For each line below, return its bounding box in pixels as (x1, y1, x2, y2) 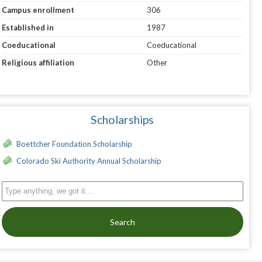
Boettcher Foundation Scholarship (16, 139, 132, 149)
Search (109, 217, 135, 227)
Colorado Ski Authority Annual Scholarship (16, 156, 161, 166)
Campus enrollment (1, 5, 74, 15)
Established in (1, 23, 54, 33)
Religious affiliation (1, 58, 74, 68)
